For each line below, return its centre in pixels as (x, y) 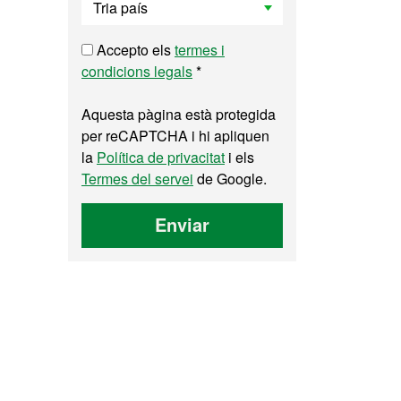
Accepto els (134, 50)
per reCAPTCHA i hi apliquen (175, 136)
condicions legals (137, 71)
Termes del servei (137, 179)
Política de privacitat (161, 157)
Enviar (182, 224)
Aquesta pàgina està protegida (179, 114)
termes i (200, 50)
